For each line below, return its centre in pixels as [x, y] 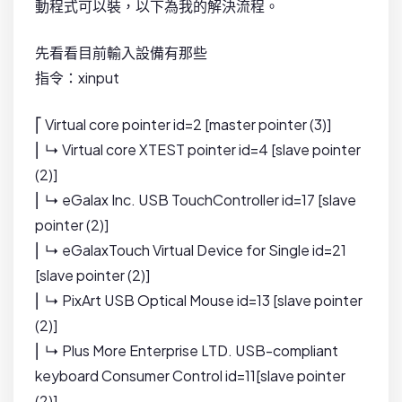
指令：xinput [77, 78]
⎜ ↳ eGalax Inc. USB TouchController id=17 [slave [196, 200]
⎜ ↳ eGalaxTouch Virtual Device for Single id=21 [191, 250]
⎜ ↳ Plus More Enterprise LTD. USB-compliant [187, 351]
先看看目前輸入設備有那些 [121, 53]
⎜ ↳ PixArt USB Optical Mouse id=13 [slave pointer [199, 301]
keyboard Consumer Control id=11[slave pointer [190, 376]
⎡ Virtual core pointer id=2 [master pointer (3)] [183, 125]
